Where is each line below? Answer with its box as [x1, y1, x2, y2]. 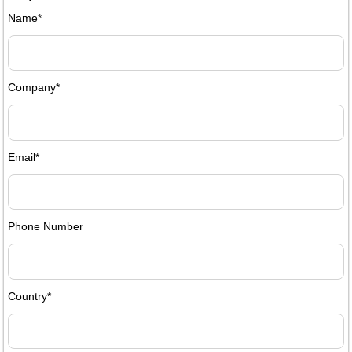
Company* [8, 81, 60, 94]
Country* [8, 289, 51, 302]
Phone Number [8, 220, 83, 233]
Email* [8, 150, 39, 163]
